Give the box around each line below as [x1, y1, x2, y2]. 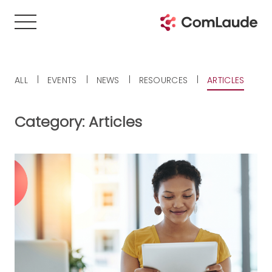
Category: [15, 112, 89, 132]
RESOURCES [138, 74, 188, 86]
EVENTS [47, 74, 77, 86]
